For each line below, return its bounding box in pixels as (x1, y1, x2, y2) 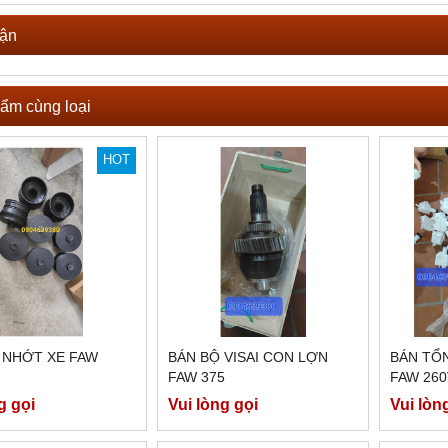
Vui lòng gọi (167, 395, 258, 414)
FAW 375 (167, 369, 225, 386)
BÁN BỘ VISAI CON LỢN (167, 349, 328, 366)
